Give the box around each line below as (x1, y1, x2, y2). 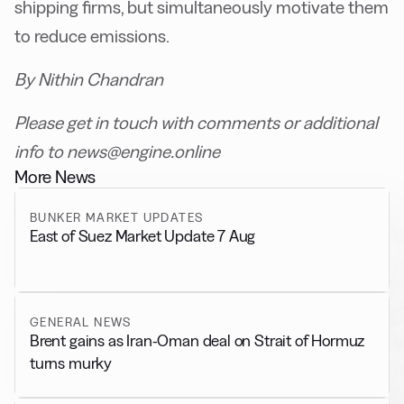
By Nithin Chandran (14, 69, 163, 89)
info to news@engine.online (14, 141, 220, 161)
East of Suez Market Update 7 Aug (30, 226, 256, 244)
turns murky (30, 354, 113, 372)
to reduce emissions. (14, 25, 170, 46)
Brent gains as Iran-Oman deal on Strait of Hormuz (30, 332, 365, 350)
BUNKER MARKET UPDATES (30, 209, 204, 225)
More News (14, 166, 96, 187)
